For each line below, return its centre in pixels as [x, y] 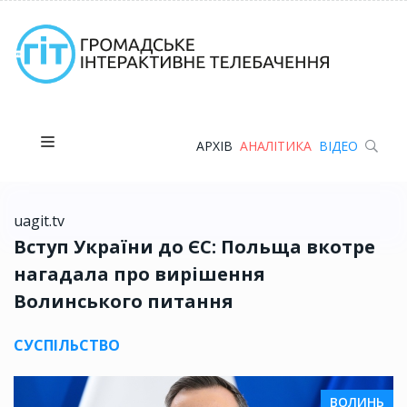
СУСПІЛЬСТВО [67, 346]
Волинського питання [124, 302]
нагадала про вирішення [139, 274]
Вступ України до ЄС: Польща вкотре [194, 247]
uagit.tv [39, 221]
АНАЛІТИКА [276, 145]
